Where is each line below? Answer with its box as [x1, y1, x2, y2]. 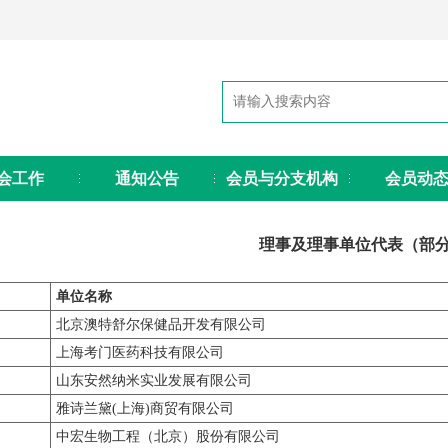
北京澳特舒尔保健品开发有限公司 [56, 317, 266, 332]
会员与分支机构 [225, 170, 338, 187]
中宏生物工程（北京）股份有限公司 [56, 429, 280, 444]
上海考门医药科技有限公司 [56, 345, 224, 360]
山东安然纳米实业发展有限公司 [56, 373, 252, 388]
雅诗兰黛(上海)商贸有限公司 [56, 401, 234, 416]
